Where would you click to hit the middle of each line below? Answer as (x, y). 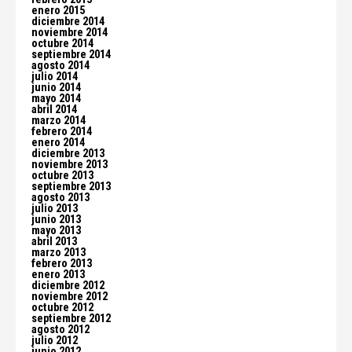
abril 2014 (54, 110)
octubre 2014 (62, 44)
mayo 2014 (56, 99)
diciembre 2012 (68, 286)
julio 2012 (55, 341)
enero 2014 (58, 143)
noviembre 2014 (70, 33)
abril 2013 (54, 242)
